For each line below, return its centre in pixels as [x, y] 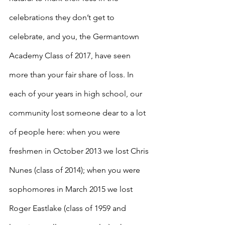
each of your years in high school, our [77, 94]
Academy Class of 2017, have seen [71, 55]
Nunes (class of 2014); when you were [76, 170]
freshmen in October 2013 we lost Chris [80, 151]
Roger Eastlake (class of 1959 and [69, 208]
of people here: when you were [66, 132]
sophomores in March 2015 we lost [72, 189]
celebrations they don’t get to [63, 17]
